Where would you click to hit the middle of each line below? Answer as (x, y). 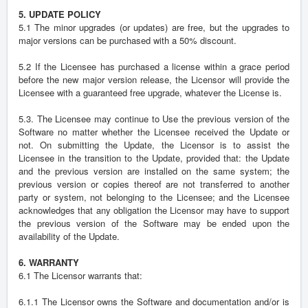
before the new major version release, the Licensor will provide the (154, 80)
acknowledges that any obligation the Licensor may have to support (154, 210)
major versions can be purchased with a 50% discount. (128, 41)
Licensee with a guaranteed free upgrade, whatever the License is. (150, 93)
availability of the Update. (69, 236)
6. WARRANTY (49, 263)
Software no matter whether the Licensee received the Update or (154, 132)
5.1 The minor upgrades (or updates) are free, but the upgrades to (154, 27)
